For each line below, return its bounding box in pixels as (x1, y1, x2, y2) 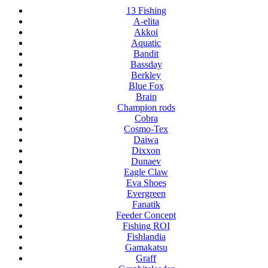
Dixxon (132, 145, 160, 156)
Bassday (130, 59, 162, 70)
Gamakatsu (124, 242, 167, 253)
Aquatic (131, 38, 161, 48)
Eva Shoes (126, 178, 166, 188)
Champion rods (117, 102, 175, 113)
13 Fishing (126, 5, 166, 16)
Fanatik (132, 199, 160, 210)
